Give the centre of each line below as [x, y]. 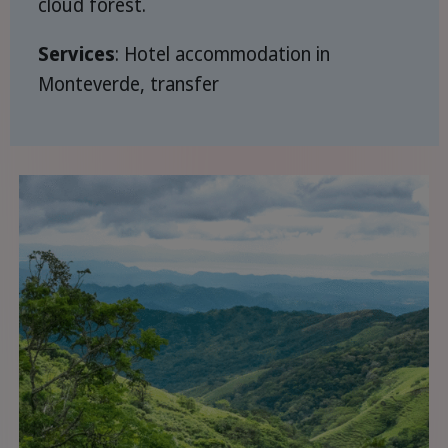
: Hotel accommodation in [222, 53]
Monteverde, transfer [128, 83]
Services [76, 53]
